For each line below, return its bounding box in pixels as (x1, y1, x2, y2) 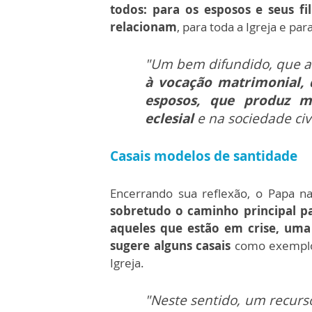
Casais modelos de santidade (110, 146, 297, 165)
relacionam (110, 18, 177, 35)
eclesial (145, 109, 197, 127)
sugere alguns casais (110, 237, 231, 253)
